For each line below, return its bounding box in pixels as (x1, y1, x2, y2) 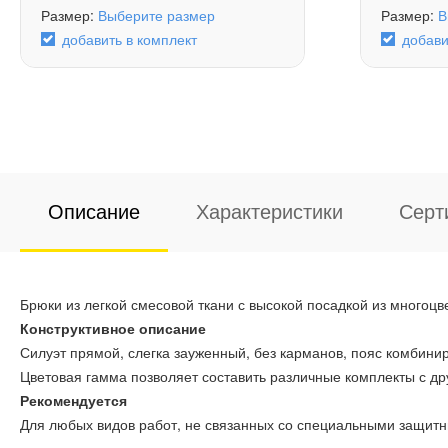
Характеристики (196, 196, 343, 226)
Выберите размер (98, 5, 215, 26)
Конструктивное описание (20, 318, 206, 339)
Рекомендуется (20, 390, 127, 411)
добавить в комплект (62, 29, 197, 50)
